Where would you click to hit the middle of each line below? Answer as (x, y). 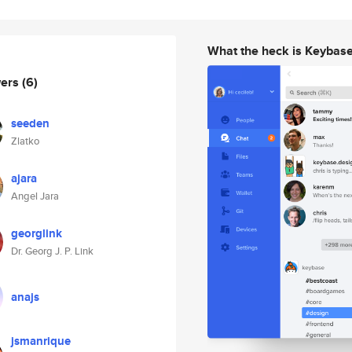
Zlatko (25, 141)
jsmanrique (41, 341)
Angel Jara (35, 196)
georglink (37, 233)
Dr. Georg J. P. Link (52, 251)
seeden (30, 123)
